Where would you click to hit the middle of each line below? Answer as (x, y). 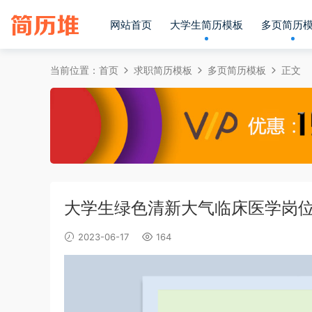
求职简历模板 (163, 70)
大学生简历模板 (206, 25)
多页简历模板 (237, 70)
